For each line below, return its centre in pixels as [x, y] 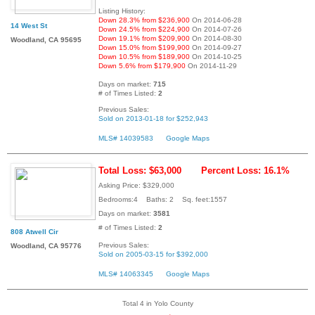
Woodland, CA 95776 [46, 246]
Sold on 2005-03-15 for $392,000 [153, 255]
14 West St [29, 26]
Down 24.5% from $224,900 [144, 30]
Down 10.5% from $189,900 [144, 57]
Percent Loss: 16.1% [245, 171]
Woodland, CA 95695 [46, 40]
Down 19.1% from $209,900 [144, 39]
